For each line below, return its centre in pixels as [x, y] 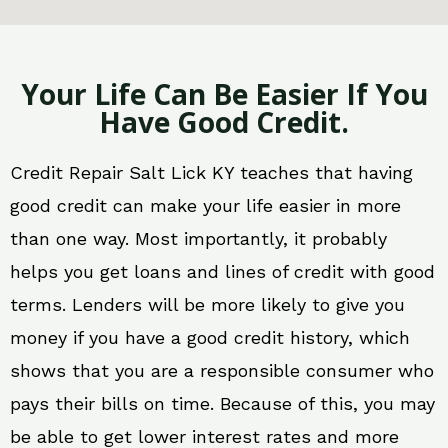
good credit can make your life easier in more [205, 206]
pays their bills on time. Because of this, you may [222, 404]
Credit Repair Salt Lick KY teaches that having [211, 173]
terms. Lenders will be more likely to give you [207, 305]
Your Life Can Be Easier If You [224, 94]
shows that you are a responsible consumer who [222, 371]
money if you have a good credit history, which [210, 338]
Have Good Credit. [224, 122]
